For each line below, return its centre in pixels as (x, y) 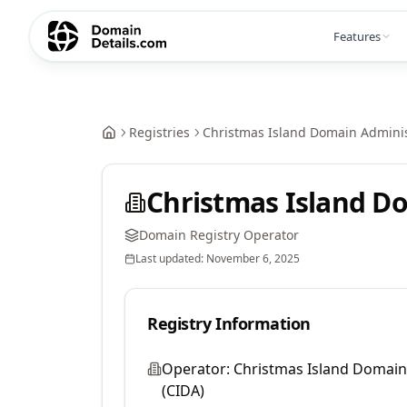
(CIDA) (183, 391)
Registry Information (229, 323)
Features (357, 36)
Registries (159, 132)
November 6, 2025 (253, 258)
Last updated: (171, 258)
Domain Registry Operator (219, 235)
